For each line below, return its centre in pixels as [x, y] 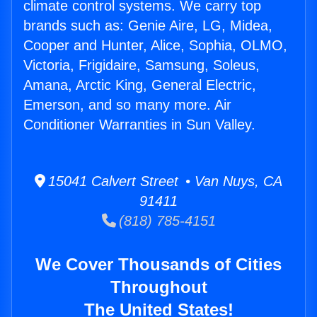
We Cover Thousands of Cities [158, 265]
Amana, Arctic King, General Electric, [140, 85]
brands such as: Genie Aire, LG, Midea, [148, 26]
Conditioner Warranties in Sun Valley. [139, 125]
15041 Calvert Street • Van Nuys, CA [164, 181]
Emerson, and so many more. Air [127, 105]
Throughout [158, 287]
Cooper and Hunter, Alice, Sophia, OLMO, [155, 46]
